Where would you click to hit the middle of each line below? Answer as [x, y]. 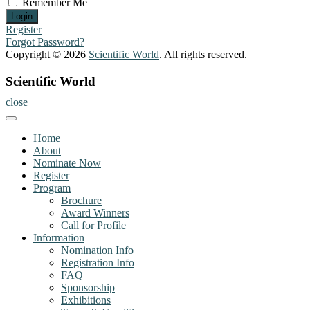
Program [52, 188]
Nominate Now [67, 163]
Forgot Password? [45, 42]
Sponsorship [88, 287]
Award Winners [95, 212]
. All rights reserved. [203, 55]
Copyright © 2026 [47, 55]
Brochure [81, 200]
